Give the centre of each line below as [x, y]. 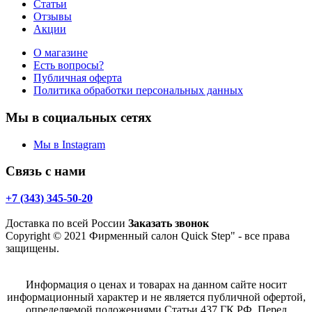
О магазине [61, 53]
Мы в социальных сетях [79, 118]
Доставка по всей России [67, 224]
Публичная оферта [78, 78]
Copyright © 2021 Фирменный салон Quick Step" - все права [148, 236]
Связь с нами [46, 171]
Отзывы [53, 17]
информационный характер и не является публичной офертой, [156, 297]
